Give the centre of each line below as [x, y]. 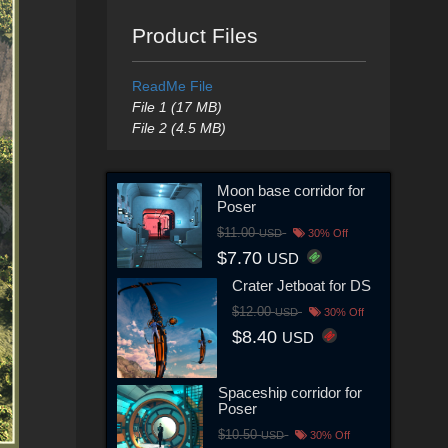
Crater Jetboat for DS [301, 285]
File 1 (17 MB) [176, 107]
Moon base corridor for [291, 190]
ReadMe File [172, 86]
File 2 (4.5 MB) [178, 128]
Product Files [194, 35]
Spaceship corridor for [290, 392]
